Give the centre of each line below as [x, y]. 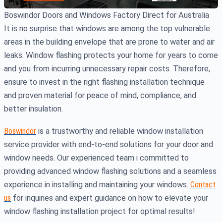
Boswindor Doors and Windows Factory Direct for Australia [107, 15]
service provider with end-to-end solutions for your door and [109, 145]
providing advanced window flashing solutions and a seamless [110, 171]
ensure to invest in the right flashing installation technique [104, 82]
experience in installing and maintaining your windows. [96, 185]
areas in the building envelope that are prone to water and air [109, 42]
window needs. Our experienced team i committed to [96, 158]
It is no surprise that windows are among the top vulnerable [107, 29]
